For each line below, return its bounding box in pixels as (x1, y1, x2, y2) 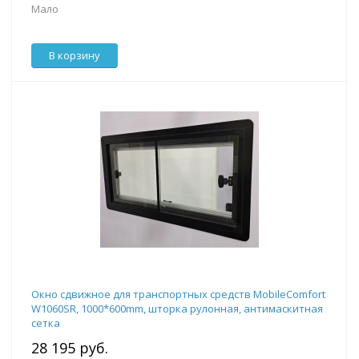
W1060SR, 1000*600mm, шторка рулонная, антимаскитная (31, 301, 323, 317)
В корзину (49, 48, 100, 63)
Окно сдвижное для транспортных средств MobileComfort (31, 287, 325, 302)
